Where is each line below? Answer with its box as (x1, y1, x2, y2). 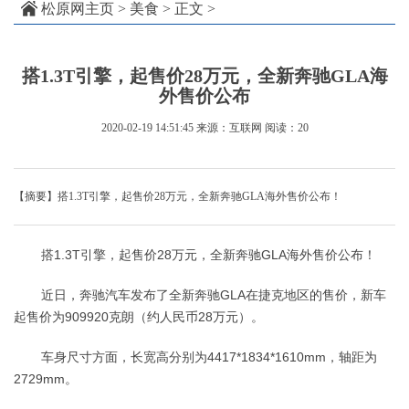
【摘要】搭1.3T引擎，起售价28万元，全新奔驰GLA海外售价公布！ (14, 190, 341, 204)
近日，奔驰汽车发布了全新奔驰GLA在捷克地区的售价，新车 (41, 288, 386, 303)
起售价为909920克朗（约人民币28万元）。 (14, 309, 264, 325)
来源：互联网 (195, 121, 262, 135)
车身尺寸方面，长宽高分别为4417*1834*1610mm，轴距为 (41, 350, 377, 365)
